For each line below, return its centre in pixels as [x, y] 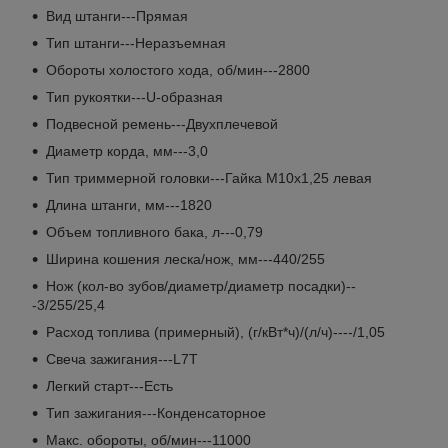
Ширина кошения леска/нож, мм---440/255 [185, 258]
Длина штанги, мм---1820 [129, 204]
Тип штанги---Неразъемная [136, 42]
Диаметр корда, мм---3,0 [127, 150]
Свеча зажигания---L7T [122, 358]
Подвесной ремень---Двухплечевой [162, 123]
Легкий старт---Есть [109, 385]
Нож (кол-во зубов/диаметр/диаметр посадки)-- [201, 285]
